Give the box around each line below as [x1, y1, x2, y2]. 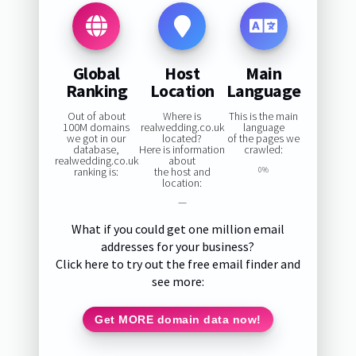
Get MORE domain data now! [95, 312, 261, 326]
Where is [163, 109, 202, 124]
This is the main [229, 109, 299, 124]
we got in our [67, 131, 126, 146]
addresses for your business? [101, 238, 255, 255]
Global [72, 61, 120, 84]
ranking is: [74, 164, 119, 180]
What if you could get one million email [71, 221, 284, 238]
